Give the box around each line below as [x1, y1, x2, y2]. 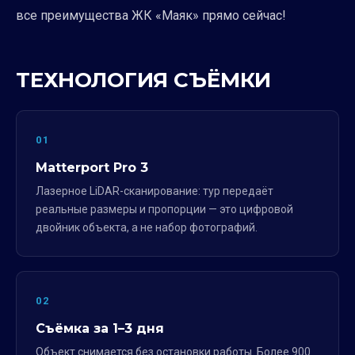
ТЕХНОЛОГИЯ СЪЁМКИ [16, 67, 271, 93]
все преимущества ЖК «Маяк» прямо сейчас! [16, 7, 286, 23]
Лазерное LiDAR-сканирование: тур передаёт [36, 184, 273, 197]
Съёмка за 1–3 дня [36, 320, 164, 336]
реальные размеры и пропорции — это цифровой [36, 202, 293, 216]
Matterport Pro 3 [36, 159, 148, 175]
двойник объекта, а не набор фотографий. [36, 220, 258, 234]
